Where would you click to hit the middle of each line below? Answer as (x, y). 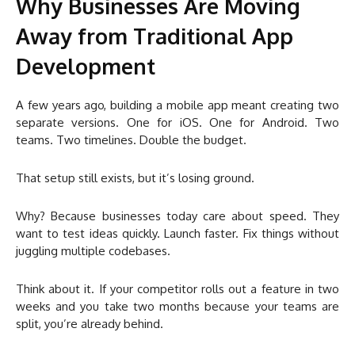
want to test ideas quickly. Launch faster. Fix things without (177, 234)
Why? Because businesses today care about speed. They (177, 216)
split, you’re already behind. (90, 324)
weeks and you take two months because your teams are (177, 307)
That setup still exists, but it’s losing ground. (135, 178)
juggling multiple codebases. (93, 251)
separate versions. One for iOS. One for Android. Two (177, 123)
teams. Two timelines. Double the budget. (131, 140)
